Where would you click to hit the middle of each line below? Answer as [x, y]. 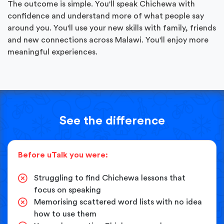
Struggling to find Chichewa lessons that [110, 178]
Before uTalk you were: [63, 155]
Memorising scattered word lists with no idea [118, 202]
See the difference [112, 121]
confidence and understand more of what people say [106, 16]
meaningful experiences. [52, 52]
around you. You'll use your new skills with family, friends [112, 28]
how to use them [65, 214]
